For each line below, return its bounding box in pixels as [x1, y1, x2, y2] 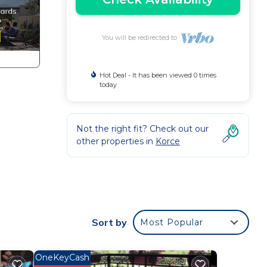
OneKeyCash [35, 252, 89, 263]
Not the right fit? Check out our [76, 123, 209, 134]
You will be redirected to [101, 33, 181, 42]
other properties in [76, 136, 156, 147]
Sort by [92, 216, 127, 228]
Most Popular [140, 217, 203, 228]
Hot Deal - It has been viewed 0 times [100, 71, 217, 79]
